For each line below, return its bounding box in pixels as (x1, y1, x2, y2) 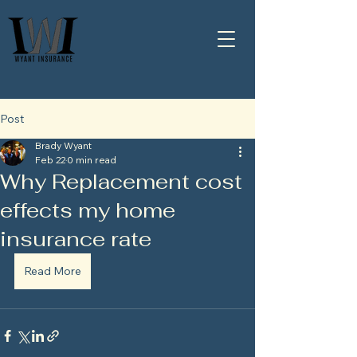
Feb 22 (35, 154, 65, 166)
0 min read (67, 154, 116, 166)
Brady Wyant (35, 139, 92, 151)
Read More (24, 264, 81, 278)
